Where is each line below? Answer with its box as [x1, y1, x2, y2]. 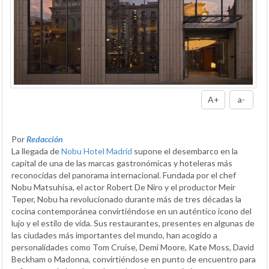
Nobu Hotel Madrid [61, 145, 132, 156]
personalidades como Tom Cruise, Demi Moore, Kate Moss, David [11, 241, 254, 252]
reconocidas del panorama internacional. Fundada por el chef [11, 169, 236, 180]
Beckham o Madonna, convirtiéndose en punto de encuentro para [11, 253, 256, 264]
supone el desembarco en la [132, 145, 238, 156]
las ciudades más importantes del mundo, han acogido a [11, 229, 217, 240]
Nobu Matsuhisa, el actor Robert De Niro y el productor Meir [11, 181, 235, 192]
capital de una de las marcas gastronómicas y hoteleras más [11, 157, 232, 168]
